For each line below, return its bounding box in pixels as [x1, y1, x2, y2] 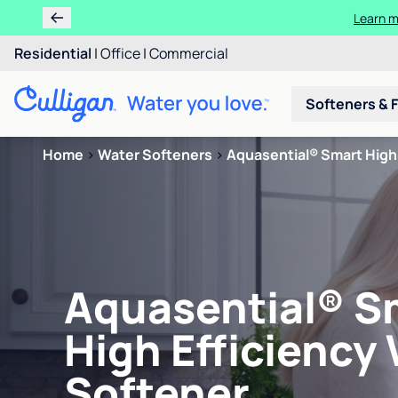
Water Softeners [98, 145, 212, 164]
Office [100, 44, 140, 63]
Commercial [149, 44, 228, 63]
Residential [14, 44, 92, 63]
